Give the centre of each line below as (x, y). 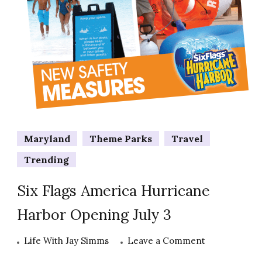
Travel (187, 138)
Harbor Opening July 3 (94, 214)
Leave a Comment (166, 240)
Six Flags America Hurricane (113, 190)
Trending (46, 159)
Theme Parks (121, 138)
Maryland (47, 138)
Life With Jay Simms (66, 240)
